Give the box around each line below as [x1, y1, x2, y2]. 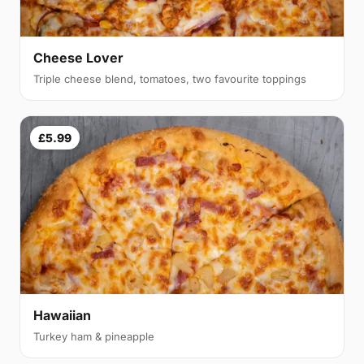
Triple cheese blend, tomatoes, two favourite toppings [33, 72, 306, 86]
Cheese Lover [33, 50, 123, 67]
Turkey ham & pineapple [33, 329, 154, 343]
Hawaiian [33, 306, 91, 323]
